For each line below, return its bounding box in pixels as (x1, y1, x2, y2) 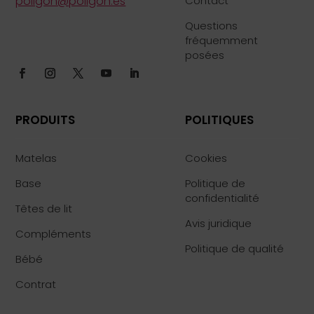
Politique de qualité (185, 240, 285, 256)
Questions (185, 18, 238, 33)
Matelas (15, 150, 57, 165)
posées (185, 47, 225, 62)
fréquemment (185, 32, 259, 48)
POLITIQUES (185, 111, 254, 128)
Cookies (185, 150, 228, 165)
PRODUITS (15, 111, 76, 128)
